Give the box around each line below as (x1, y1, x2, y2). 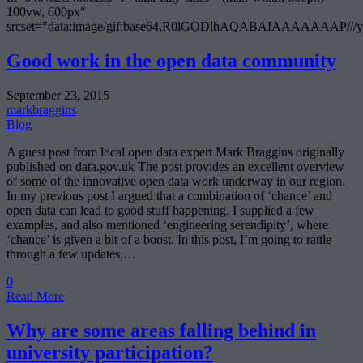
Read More (6, 289, 64, 304)
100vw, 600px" (6, 5, 86, 19)
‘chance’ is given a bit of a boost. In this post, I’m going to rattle (6, 233, 331, 247)
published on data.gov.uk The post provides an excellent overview (6, 160, 344, 174)
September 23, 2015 (6, 88, 109, 103)
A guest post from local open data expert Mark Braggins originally (6, 145, 344, 160)
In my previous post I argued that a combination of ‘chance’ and (6, 189, 332, 203)
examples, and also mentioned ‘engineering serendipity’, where (6, 218, 328, 233)
